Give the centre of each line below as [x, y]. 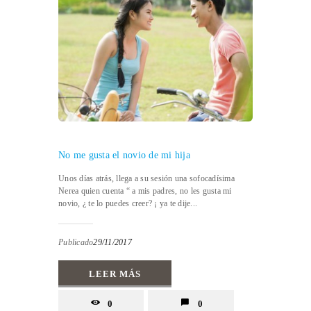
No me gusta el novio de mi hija [124, 155]
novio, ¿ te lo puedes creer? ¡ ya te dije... [128, 203]
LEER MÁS [115, 274]
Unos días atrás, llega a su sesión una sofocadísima [146, 178]
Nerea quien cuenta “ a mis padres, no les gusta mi [145, 191]
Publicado [76, 242]
